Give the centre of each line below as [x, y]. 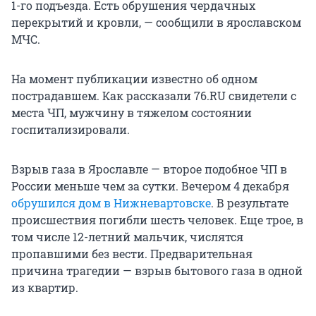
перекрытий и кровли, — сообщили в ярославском [156, 22]
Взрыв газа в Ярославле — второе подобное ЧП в [149, 169]
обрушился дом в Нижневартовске [111, 202]
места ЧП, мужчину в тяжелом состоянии [132, 112]
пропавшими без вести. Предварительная [132, 253]
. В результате [250, 202]
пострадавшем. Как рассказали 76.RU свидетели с [154, 95]
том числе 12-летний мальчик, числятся [127, 236]
